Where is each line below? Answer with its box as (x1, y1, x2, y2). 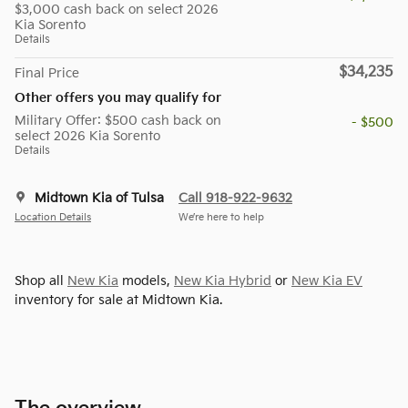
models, (118, 272, 174, 289)
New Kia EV (291, 272, 362, 289)
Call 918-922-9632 (178, 189, 292, 206)
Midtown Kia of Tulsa (35, 189, 164, 206)
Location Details (15, 212, 91, 224)
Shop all (15, 272, 67, 289)
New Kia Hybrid (174, 272, 271, 289)
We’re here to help (178, 212, 264, 224)
